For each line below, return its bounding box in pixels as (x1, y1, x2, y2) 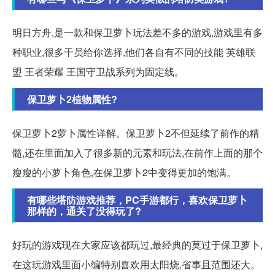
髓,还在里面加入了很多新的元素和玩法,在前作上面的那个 (12, 145, 263, 160)
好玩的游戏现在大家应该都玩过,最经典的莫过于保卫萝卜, (12, 237, 263, 252)
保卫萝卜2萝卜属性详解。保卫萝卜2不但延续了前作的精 (12, 125, 259, 140)
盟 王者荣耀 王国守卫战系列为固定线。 (12, 64, 184, 79)
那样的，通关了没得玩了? (27, 203, 141, 218)
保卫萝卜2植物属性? (27, 91, 117, 106)
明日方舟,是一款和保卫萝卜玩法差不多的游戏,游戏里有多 (12, 25, 263, 39)
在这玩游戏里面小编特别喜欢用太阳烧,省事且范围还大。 (12, 257, 260, 271)
